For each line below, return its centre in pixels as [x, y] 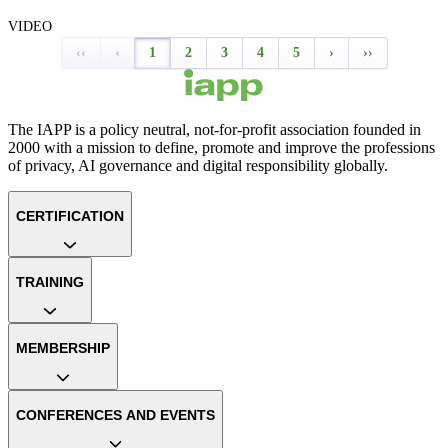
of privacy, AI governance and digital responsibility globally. [198, 165]
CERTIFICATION [70, 215]
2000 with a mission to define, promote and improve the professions [221, 147]
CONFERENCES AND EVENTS [115, 414]
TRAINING [50, 282]
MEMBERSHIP [63, 348]
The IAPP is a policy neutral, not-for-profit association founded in [214, 129]
